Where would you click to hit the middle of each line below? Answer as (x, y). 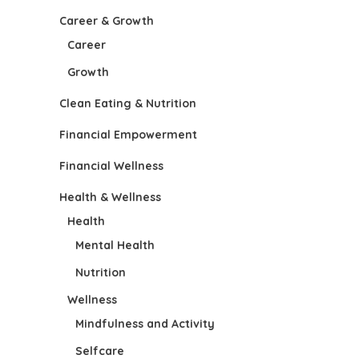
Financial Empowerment (128, 134)
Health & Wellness (110, 197)
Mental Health (115, 245)
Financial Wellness (111, 165)
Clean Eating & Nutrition (128, 103)
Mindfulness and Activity (145, 323)
